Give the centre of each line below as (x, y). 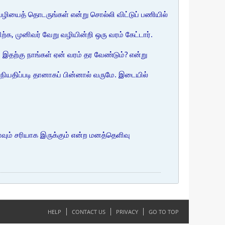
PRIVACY (127, 212)
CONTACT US (89, 212)
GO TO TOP (164, 212)
